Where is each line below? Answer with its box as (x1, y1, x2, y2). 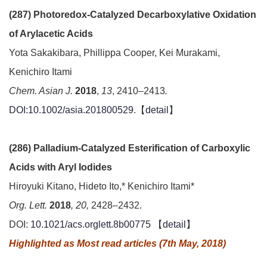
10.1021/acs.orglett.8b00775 (30, 219, 151, 229)
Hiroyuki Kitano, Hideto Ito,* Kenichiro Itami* (9, 181, 194, 191)
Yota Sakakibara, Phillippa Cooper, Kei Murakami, (9, 48, 220, 58)
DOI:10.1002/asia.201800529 (9, 105, 133, 115)
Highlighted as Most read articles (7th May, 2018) (9, 238, 226, 249)
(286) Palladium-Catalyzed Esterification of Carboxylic (9, 143, 250, 153)
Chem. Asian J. (9, 86, 75, 96)
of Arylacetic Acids (9, 29, 93, 39)
